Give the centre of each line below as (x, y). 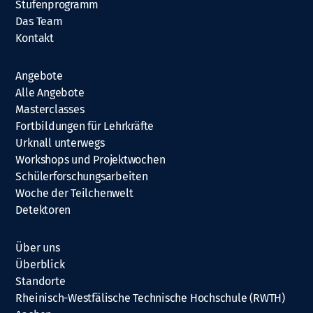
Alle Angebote (50, 92)
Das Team (39, 21)
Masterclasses (50, 109)
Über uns (38, 247)
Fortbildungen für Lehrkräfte (85, 126)
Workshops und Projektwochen (90, 159)
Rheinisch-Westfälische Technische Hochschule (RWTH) (150, 298)
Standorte (41, 281)
